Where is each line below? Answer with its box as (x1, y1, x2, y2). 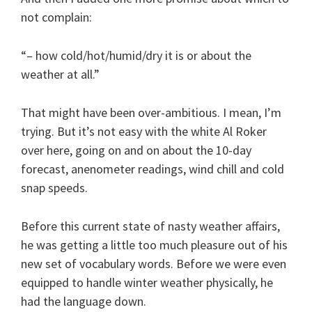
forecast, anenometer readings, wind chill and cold (21, 160, 284, 177)
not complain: (21, 8, 92, 25)
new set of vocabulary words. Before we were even (21, 255, 286, 272)
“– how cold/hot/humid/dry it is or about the (21, 47, 251, 63)
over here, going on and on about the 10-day (21, 141, 251, 158)
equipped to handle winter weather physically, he (21, 274, 273, 290)
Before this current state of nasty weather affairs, (21, 217, 280, 234)
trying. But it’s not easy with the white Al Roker (21, 123, 267, 139)
